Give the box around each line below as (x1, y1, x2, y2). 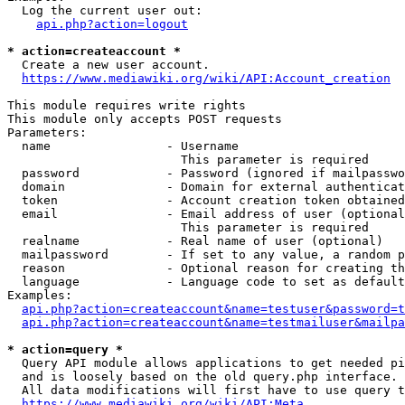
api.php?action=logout (36, 17, 188, 31)
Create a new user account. (7, 58, 210, 71)
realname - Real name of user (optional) (7, 234, 383, 248)
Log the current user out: (7, 4, 202, 17)
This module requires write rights (7, 99, 246, 112)
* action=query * (7, 343, 123, 356)
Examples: (7, 288, 72, 302)
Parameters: (7, 126, 87, 139)
